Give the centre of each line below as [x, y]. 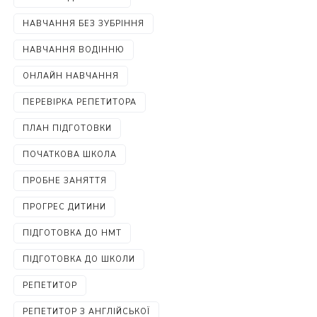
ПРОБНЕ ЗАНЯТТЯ [65, 181]
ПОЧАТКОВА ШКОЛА [70, 155]
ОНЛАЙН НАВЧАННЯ [71, 76]
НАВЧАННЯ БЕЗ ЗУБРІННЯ [84, 24]
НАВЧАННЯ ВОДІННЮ [74, 50]
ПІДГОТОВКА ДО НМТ [73, 233]
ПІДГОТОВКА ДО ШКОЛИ [79, 259]
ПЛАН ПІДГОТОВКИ [68, 128]
